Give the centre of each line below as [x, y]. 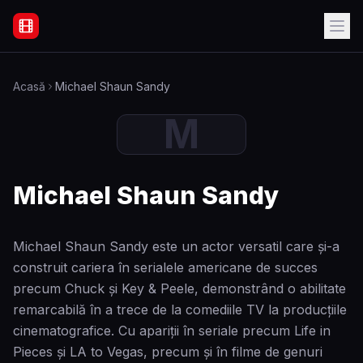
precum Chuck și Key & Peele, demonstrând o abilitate [179, 288]
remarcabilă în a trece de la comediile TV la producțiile [180, 310]
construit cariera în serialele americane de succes [165, 267]
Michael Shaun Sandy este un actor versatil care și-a [176, 246]
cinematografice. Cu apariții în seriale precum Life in [172, 331]
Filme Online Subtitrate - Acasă [108, 34]
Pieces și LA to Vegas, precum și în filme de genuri [168, 352]
